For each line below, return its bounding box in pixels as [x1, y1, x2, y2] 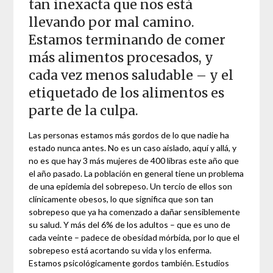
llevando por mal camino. [29, 13, 195, 30]
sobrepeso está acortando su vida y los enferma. [29, 244, 212, 255]
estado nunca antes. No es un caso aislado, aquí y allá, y [29, 142, 237, 153]
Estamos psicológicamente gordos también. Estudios [29, 257, 230, 268]
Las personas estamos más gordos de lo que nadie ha [29, 129, 230, 140]
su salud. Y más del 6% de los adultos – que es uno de [29, 219, 231, 230]
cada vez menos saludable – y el [29, 66, 234, 83]
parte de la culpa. [29, 102, 139, 119]
